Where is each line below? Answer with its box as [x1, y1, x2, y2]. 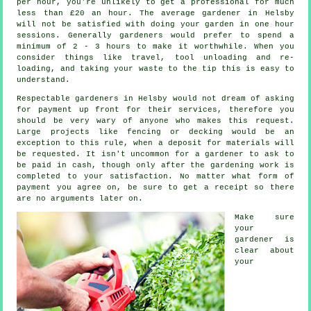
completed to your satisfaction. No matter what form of [17, 172, 294, 181]
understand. [17, 76, 71, 85]
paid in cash [32, 161, 92, 170]
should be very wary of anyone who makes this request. [17, 117, 294, 126]
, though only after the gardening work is [91, 161, 294, 170]
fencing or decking [126, 128, 224, 137]
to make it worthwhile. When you [131, 42, 294, 51]
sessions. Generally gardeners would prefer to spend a [17, 31, 294, 40]
